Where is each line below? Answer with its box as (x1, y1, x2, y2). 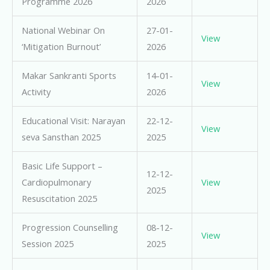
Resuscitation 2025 (21, 192, 97, 205)
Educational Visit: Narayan (21, 115, 125, 127)
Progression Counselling (21, 221, 118, 234)
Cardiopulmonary (21, 176, 91, 189)
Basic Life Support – (21, 160, 102, 172)
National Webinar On (21, 24, 105, 37)
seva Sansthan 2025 (21, 131, 101, 143)
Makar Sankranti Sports (21, 69, 116, 82)
